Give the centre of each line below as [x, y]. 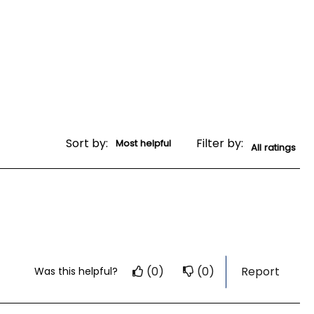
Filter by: [220, 144]
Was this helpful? [76, 272]
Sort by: [87, 144]
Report [260, 271]
